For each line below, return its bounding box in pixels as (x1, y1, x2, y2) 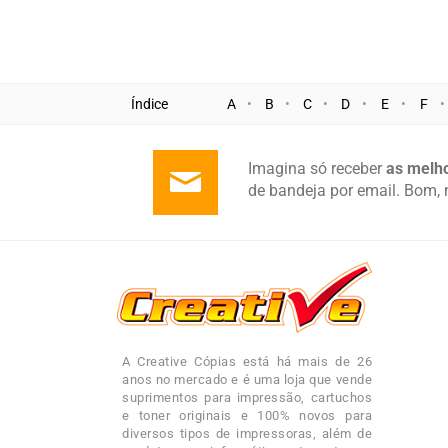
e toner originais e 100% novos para (122, 408, 372, 424)
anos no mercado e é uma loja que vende (122, 372, 372, 388)
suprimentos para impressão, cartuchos (122, 390, 372, 406)
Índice (131, 96, 168, 113)
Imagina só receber (248, 159, 387, 179)
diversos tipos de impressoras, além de (122, 426, 372, 442)
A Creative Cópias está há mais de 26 (122, 354, 372, 370)
